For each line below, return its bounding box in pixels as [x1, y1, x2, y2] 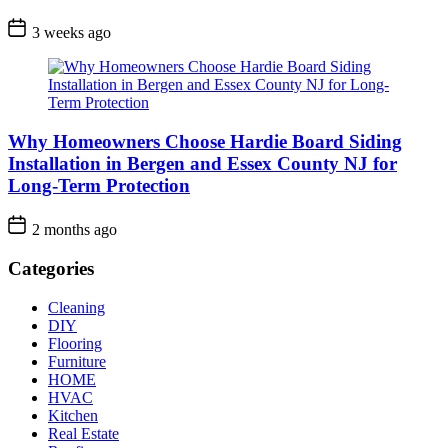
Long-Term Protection [8, 174, 190, 196]
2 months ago [28, 221, 117, 239]
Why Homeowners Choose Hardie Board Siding [8, 130, 402, 152]
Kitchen [48, 406, 98, 424]
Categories [8, 258, 94, 280]
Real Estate [48, 424, 119, 442]
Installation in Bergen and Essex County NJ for [8, 152, 397, 174]
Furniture [48, 352, 106, 370]
